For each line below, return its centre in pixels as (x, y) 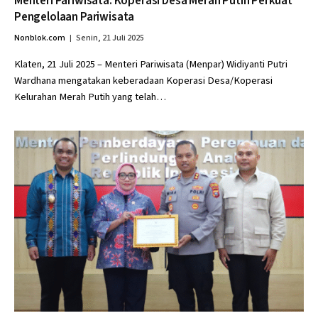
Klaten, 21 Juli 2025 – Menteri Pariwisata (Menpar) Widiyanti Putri (151, 64)
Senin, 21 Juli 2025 (110, 38)
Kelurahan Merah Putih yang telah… (90, 97)
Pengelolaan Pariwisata (75, 17)
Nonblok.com (40, 38)
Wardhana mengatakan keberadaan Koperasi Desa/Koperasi (143, 81)
